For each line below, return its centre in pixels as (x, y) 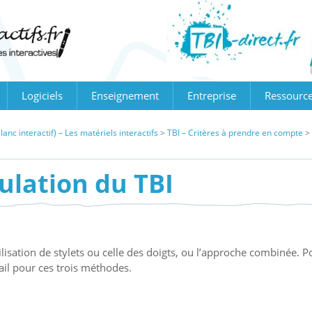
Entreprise (212, 95)
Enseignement (125, 95)
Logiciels (42, 95)
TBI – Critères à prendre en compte (235, 133)
